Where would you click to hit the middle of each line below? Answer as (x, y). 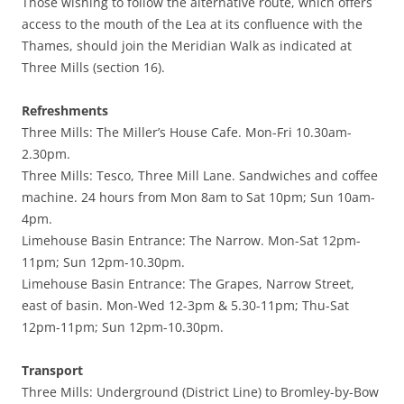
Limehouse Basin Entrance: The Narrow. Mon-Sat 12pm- (191, 240)
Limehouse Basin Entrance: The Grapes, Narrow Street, (188, 284)
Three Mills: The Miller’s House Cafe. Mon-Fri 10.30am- (187, 132)
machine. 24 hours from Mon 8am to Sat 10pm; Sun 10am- (198, 197)
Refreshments (65, 110)
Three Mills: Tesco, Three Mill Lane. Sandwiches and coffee (200, 175)
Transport (52, 370)
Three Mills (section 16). (93, 67)
